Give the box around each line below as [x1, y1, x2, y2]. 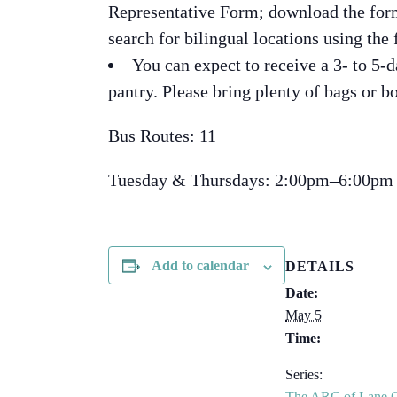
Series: [285, 366, 323, 382]
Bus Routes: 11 [108, 126, 216, 146]
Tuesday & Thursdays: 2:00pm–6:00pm [108, 170, 393, 191]
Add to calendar [151, 258, 249, 274]
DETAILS [285, 258, 354, 274]
